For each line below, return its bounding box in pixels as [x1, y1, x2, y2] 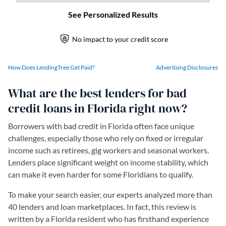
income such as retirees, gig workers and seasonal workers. [8, 145, 209, 155]
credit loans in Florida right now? [8, 100, 187, 117]
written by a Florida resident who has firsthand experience [8, 214, 209, 223]
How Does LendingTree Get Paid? [8, 64, 95, 71]
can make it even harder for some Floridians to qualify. [8, 169, 193, 179]
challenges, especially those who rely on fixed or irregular [8, 133, 203, 143]
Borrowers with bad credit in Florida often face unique [8, 121, 194, 131]
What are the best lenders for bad [8, 85, 187, 101]
